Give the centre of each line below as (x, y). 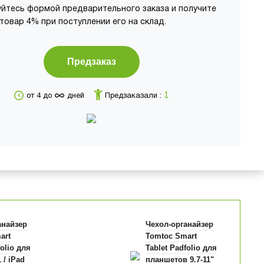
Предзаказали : (135, 96)
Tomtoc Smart (171, 236)
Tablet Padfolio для (181, 247)
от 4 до (41, 96)
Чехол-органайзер (179, 224)
